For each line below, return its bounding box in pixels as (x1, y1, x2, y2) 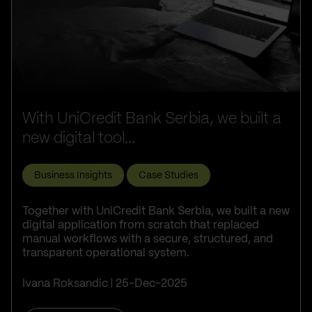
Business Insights (34, 171, 112, 181)
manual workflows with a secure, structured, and (22, 234, 273, 245)
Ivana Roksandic (22, 279, 108, 290)
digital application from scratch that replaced (22, 220, 259, 231)
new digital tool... (22, 131, 135, 146)
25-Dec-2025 (116, 279, 187, 290)
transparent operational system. (22, 248, 189, 259)
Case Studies (139, 171, 198, 181)
